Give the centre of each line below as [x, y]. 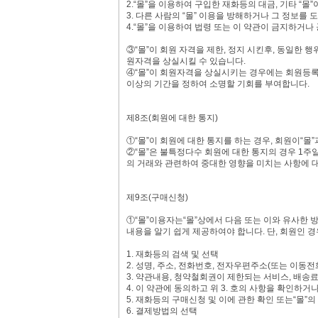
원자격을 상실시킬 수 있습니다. [186, 61]
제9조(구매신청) [157, 197]
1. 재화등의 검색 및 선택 [172, 254]
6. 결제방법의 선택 [161, 311]
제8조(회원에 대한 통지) [172, 118]
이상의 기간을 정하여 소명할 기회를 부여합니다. [218, 84]
